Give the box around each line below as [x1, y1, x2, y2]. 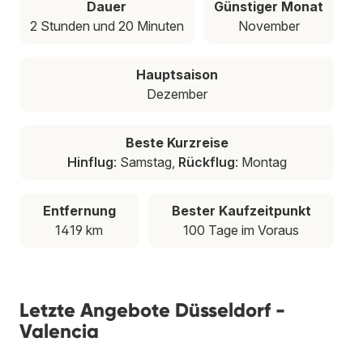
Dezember [146, 85, 207, 102]
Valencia [19, 318, 99, 343]
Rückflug [177, 153, 235, 170]
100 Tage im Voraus [183, 221, 299, 238]
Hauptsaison [135, 66, 218, 83]
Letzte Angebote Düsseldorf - [19, 297, 285, 322]
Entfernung [42, 202, 116, 219]
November [237, 17, 300, 34]
